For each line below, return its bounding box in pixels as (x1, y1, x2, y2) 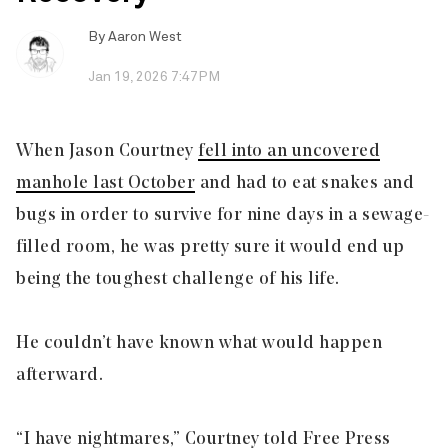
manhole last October (16, 173, 195, 193)
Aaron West (108, 29, 182, 44)
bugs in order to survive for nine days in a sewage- (16, 205, 430, 225)
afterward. (16, 365, 103, 385)
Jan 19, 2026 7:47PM (88, 69, 220, 84)
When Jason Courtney (16, 141, 198, 161)
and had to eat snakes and (195, 173, 414, 193)
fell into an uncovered (198, 141, 380, 161)
